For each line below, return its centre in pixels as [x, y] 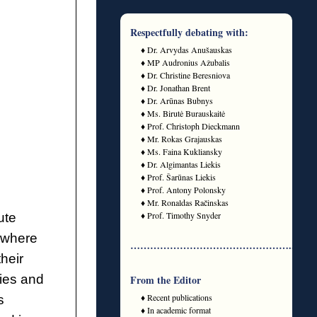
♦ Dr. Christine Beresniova [186, 75]
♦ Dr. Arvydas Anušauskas [187, 50]
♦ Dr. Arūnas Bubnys [177, 100]
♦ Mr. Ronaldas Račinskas [185, 202]
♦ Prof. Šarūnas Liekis [179, 177]
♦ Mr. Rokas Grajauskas [182, 139]
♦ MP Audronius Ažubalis [186, 62]
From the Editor [165, 280]
